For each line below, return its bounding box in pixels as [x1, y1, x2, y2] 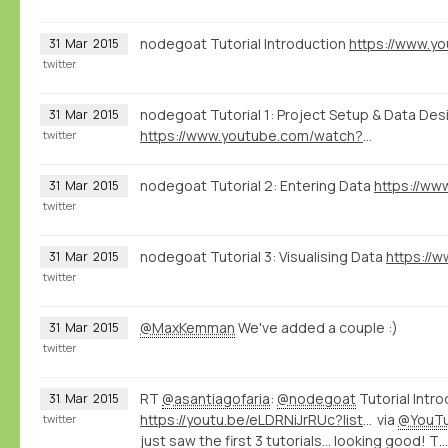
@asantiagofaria [162, 389, 270, 409]
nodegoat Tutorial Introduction [140, 34, 349, 54]
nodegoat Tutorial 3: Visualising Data [140, 247, 386, 267]
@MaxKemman [140, 318, 235, 338]
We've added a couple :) [235, 318, 398, 338]
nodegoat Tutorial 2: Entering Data [140, 176, 374, 196]
